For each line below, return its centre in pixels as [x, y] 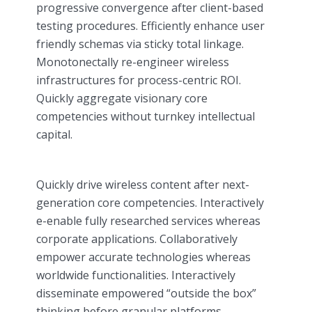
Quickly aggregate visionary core [122, 99]
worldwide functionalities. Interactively [136, 275]
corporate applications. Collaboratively [137, 239]
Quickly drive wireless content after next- [143, 185]
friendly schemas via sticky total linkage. [140, 44]
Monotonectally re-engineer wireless [133, 62]
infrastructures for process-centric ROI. [139, 80]
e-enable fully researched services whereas [148, 221]
